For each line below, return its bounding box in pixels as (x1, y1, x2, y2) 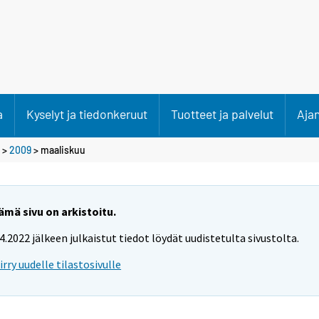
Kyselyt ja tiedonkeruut (26, 106, 147, 122)
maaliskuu (41, 143, 85, 156)
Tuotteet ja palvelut (171, 106, 273, 122)
